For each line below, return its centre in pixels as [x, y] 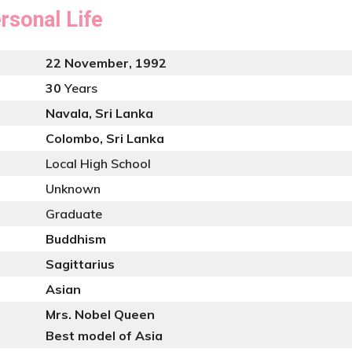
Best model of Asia [104, 335]
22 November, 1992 [106, 63]
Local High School [98, 163]
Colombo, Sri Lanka [105, 138]
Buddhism [76, 239]
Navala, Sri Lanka [99, 113]
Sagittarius [80, 264]
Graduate [74, 214]
